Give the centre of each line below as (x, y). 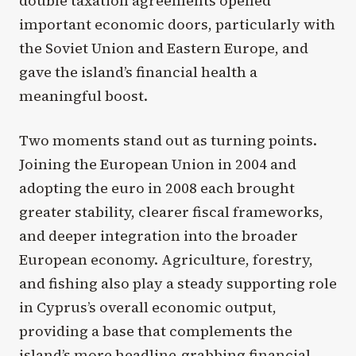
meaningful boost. (83, 96)
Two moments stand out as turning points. (168, 140)
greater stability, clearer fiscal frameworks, (171, 211)
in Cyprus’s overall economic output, (148, 307)
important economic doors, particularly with (177, 25)
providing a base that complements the (156, 331)
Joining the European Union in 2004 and (158, 164)
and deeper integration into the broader (159, 235)
